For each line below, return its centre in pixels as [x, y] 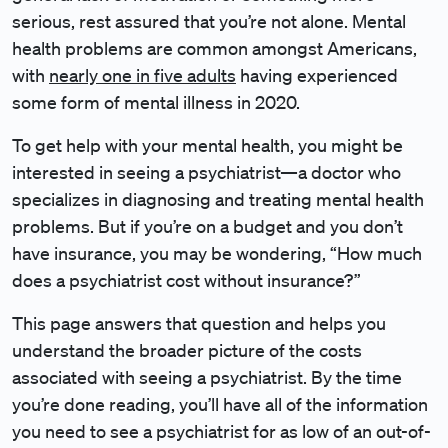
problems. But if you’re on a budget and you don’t [207, 226]
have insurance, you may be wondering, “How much [217, 253]
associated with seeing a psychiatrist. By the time [207, 377]
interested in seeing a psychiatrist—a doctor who [206, 172]
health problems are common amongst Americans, [214, 48]
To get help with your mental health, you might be [207, 145]
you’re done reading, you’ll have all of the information [220, 404]
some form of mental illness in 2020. [156, 102]
